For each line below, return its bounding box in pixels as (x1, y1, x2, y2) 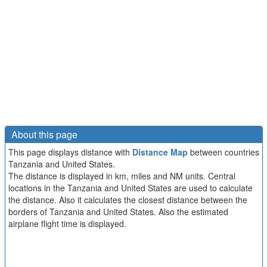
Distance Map (132, 145, 188, 158)
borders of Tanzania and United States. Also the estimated (8, 205, 228, 218)
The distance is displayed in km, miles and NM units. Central (8, 169, 235, 182)
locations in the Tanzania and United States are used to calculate (8, 181, 253, 194)
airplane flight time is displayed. (8, 217, 126, 229)
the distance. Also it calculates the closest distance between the (8, 193, 247, 206)
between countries (187, 145, 259, 158)
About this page (11, 127, 77, 141)
